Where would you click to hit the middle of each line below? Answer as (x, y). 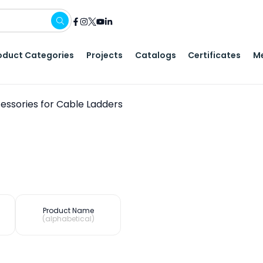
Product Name (68, 210)
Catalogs (155, 55)
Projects (104, 55)
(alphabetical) (68, 218)
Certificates (215, 55)
